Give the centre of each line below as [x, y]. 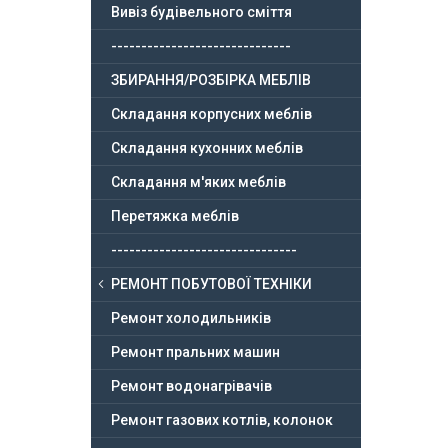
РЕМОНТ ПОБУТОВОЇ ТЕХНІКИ [211, 284]
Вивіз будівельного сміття [201, 12]
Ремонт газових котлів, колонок [222, 420]
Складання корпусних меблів [211, 114]
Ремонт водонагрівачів [191, 386]
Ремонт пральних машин [195, 352]
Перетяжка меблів [175, 216]
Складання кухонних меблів [207, 148]
